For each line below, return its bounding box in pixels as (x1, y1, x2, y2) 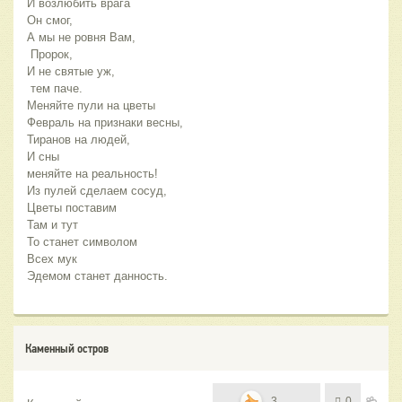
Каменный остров (25, 340, 109, 355)
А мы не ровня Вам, (27, 31, 135, 45)
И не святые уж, (27, 65, 115, 79)
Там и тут (27, 218, 78, 232)
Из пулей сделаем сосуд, (27, 184, 167, 198)
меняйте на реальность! (27, 167, 158, 181)
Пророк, (31, 48, 73, 62)
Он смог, (27, 13, 73, 28)
